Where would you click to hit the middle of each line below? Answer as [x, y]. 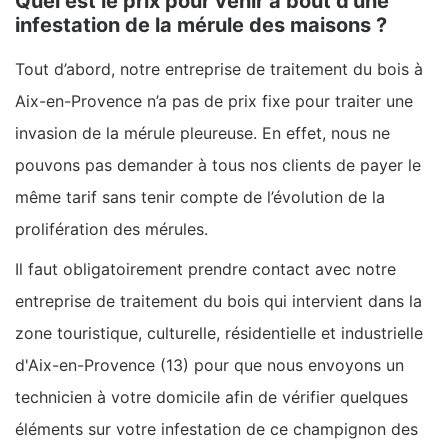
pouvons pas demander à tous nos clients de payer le [218, 165]
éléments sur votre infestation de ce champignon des [216, 429]
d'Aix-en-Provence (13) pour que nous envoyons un [209, 365]
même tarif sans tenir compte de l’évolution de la [200, 197]
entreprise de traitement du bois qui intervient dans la [218, 301]
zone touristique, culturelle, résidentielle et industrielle [219, 333]
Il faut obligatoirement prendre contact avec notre [205, 269]
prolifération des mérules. [111, 229]
